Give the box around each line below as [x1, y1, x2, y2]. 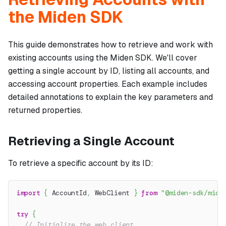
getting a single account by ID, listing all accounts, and [8, 66, 209, 77]
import [17, 189, 40, 198]
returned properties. [8, 105, 82, 116]
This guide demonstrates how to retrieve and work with [8, 39, 213, 50]
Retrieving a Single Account [8, 133, 175, 149]
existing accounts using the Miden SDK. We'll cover [8, 52, 197, 64]
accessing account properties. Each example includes [8, 79, 207, 90]
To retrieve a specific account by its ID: [8, 158, 153, 169]
